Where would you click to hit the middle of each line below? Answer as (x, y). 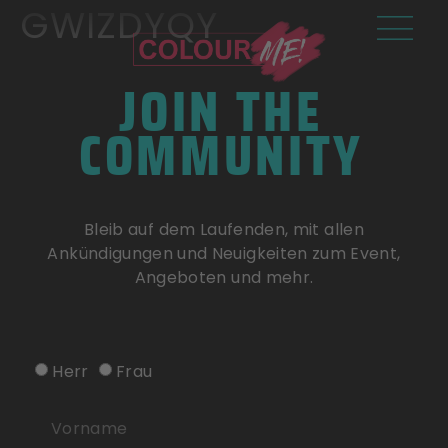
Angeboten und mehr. (224, 277)
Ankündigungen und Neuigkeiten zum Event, (224, 253)
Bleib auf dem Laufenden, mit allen (224, 229)
